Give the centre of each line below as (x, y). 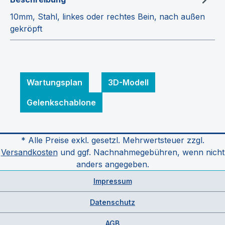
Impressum (113, 181)
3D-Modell (128, 82)
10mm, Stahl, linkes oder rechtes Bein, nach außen (107, 16)
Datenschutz (113, 202)
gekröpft (26, 28)
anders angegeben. (113, 164)
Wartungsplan (54, 82)
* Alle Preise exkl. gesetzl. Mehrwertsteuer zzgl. (113, 140)
